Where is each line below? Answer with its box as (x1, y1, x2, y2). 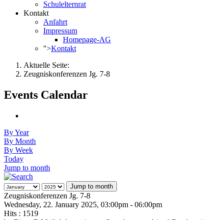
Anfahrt (43, 18, 67, 26)
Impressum (43, 27, 77, 35)
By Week (4, 145, 33, 154)
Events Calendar (4, 88, 88, 101)
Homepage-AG (63, 35, 111, 44)
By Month (4, 137, 36, 145)
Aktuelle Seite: (24, 61, 73, 69)
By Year (4, 128, 29, 137)
